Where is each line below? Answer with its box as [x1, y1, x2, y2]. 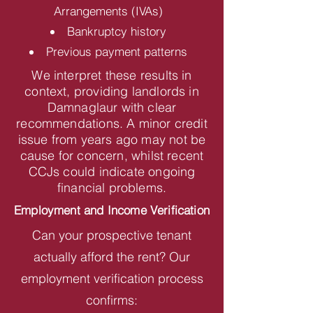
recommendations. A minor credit [16, 115, 208, 131]
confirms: [86, 292, 138, 308]
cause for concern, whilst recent [20, 147, 204, 163]
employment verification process [20, 270, 203, 286]
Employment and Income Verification [14, 203, 210, 217]
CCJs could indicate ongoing [28, 163, 196, 180]
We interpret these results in [31, 67, 192, 83]
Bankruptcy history [67, 24, 166, 38]
